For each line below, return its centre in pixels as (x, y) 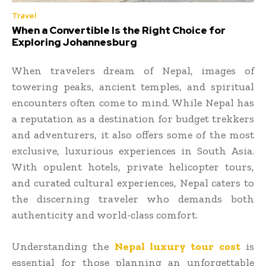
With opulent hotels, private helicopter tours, (133, 167)
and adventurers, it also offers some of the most (133, 134)
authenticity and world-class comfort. (105, 215)
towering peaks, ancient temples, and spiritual (133, 86)
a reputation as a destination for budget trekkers (133, 118)
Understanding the (61, 246)
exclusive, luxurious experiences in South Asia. (133, 151)
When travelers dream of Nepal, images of (133, 70)
